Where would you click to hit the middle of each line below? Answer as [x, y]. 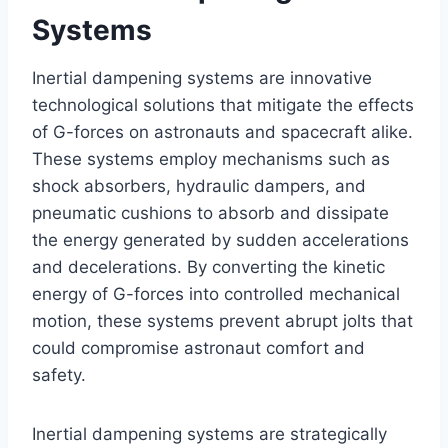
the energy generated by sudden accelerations [220, 240]
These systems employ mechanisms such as [211, 159]
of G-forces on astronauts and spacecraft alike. [222, 132]
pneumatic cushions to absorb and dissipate [210, 213]
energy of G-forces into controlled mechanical [216, 294]
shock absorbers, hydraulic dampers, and [199, 186]
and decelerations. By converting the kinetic [208, 267]
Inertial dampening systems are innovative [202, 78]
